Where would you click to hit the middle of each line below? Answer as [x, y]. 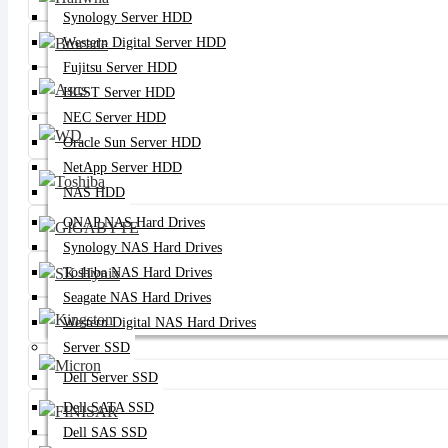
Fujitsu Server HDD [120, 67]
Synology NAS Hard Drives [142, 247]
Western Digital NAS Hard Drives [159, 322]
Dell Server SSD [110, 377]
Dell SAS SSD [105, 432]
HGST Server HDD [119, 92]
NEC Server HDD [114, 117]
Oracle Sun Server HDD [132, 142]
